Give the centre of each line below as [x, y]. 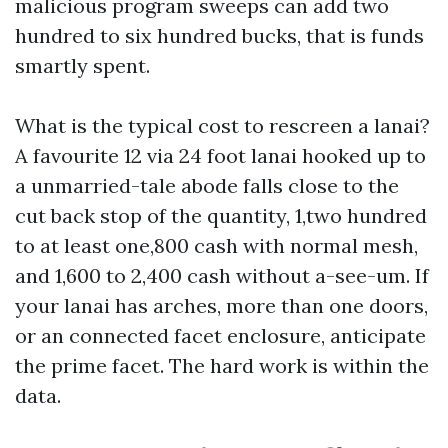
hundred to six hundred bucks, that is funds [219, 35]
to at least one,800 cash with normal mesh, [216, 245]
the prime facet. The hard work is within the [222, 365]
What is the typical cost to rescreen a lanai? [222, 125]
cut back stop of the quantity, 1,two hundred [221, 215]
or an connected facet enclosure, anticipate [220, 335]
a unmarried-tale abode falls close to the [207, 185]
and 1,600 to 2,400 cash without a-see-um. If [222, 275]
